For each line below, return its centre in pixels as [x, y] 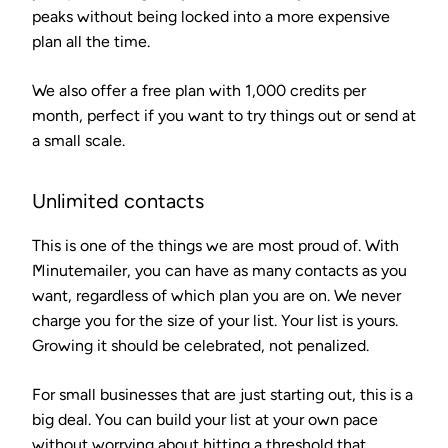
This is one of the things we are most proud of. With [215, 245]
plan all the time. [91, 41]
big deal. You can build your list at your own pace [205, 419]
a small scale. [78, 140]
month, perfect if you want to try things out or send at [224, 115]
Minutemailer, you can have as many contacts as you [219, 270]
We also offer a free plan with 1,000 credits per [199, 90]
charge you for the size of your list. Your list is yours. [215, 320]
